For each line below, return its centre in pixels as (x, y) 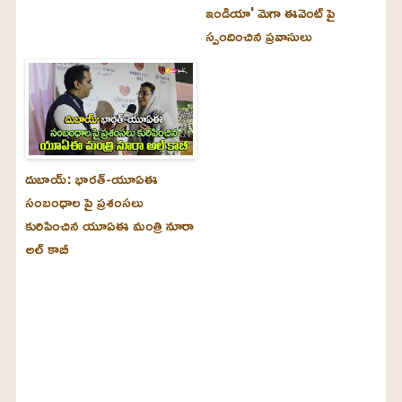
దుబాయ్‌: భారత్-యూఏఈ (91, 179)
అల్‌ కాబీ (46, 249)
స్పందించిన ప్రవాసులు (258, 36)
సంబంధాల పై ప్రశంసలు (83, 202)
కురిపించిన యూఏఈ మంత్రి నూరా (109, 226)
